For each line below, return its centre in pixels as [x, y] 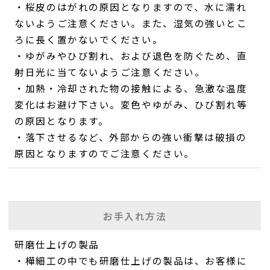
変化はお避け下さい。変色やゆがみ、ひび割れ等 [131, 105]
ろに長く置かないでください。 [89, 39]
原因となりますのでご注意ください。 [105, 153]
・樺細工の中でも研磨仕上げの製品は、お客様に [131, 260]
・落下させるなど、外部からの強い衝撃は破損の [131, 137]
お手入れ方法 [135, 215]
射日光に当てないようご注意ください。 [110, 72]
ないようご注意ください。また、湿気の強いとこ [131, 23]
